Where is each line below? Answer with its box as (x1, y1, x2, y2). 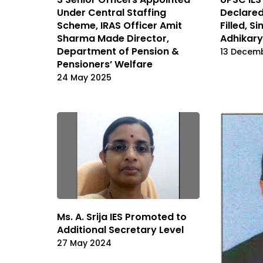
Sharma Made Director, (57, 31, 169, 45)
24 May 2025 (57, 71, 112, 83)
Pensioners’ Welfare (57, 57, 153, 71)
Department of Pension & (57, 44, 179, 58)
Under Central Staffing (57, 5, 166, 19)
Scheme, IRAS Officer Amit (57, 18, 182, 32)
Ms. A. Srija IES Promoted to (57, 210, 187, 224)
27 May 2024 (57, 237, 112, 249)
